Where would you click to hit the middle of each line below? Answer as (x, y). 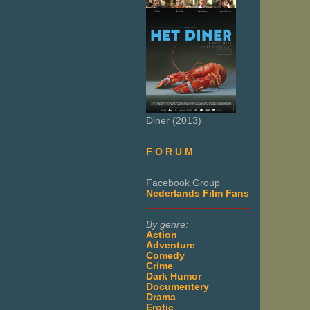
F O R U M (170, 152)
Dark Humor (174, 276)
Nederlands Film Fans (198, 193)
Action (162, 235)
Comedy (165, 255)
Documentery (177, 286)
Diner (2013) (174, 120)
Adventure (171, 245)
